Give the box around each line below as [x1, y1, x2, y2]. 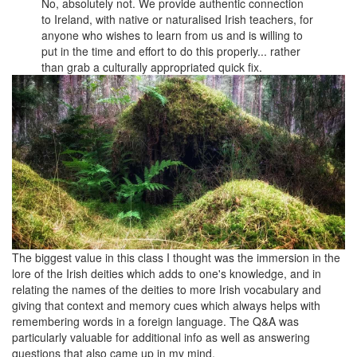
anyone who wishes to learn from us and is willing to [41, 27, 304, 44]
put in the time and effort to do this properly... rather [41, 43, 301, 60]
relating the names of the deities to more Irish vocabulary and [12, 281, 321, 298]
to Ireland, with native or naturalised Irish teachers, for [41, 11, 314, 28]
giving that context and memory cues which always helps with [12, 297, 320, 314]
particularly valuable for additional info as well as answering [12, 329, 310, 346]
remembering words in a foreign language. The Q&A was [12, 313, 299, 330]
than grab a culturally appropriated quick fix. [41, 59, 263, 76]
